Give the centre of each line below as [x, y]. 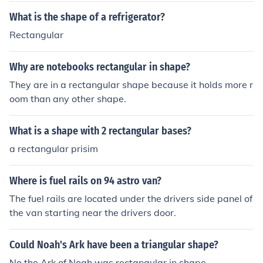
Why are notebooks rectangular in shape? [100, 67]
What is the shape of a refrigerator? [87, 17]
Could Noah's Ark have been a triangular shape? [114, 245]
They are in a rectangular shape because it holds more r [131, 85]
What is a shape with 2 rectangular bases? [100, 131]
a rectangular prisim [54, 149]
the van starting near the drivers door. [93, 213]
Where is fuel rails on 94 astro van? [85, 181]
